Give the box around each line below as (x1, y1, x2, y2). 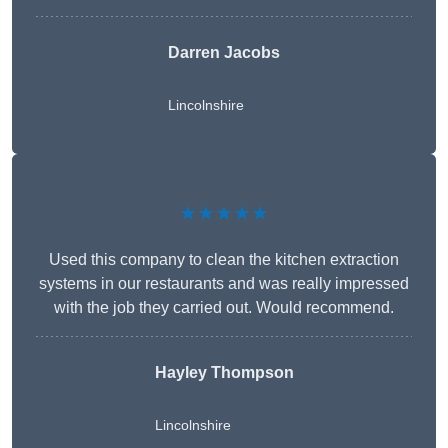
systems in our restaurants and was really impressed (39, 275, 409, 293)
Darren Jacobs (168, 44, 280, 62)
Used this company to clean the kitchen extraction (49, 251, 399, 269)
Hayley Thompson (154, 364, 294, 382)
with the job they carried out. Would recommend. (54, 299, 394, 317)
